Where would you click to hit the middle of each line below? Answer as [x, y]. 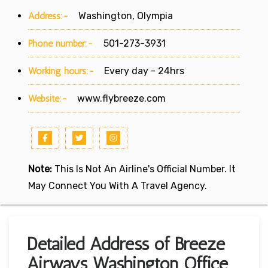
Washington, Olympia [121, 16]
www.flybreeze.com [121, 98]
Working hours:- [61, 71]
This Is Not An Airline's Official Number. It [144, 169]
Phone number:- [62, 43]
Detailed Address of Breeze [126, 244]
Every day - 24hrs [139, 71]
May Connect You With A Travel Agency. [118, 185]
